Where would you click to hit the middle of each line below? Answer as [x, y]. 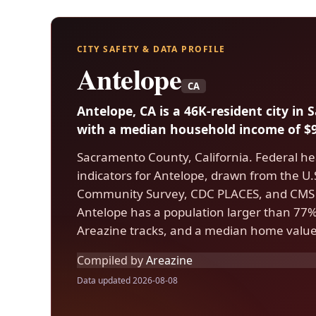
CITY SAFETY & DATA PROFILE [151, 49]
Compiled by [110, 260]
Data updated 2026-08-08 [127, 281]
